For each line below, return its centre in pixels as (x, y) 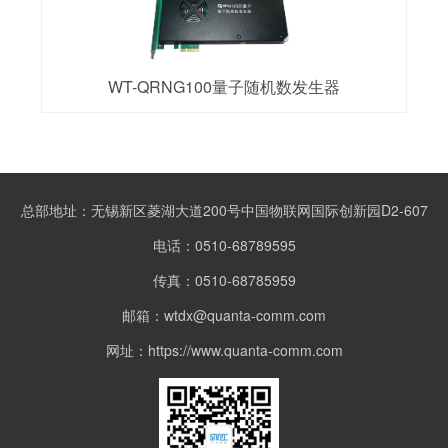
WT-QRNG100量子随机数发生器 (223, 87)
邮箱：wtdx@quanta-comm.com (224, 315)
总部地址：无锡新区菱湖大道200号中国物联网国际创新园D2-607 (224, 210)
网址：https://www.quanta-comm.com (224, 350)
